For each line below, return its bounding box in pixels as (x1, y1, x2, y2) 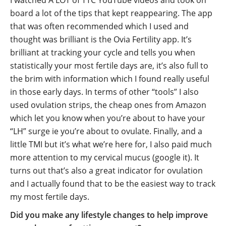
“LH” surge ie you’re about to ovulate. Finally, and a (10, 126, 202, 137)
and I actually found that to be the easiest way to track (10, 178, 215, 189)
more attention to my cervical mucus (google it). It (10, 152, 199, 163)
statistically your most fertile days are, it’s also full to (10, 60, 208, 71)
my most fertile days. (10, 191, 89, 202)
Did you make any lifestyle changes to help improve (10, 209, 208, 220)
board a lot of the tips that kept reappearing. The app (10, 8, 212, 19)
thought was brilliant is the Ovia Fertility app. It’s (10, 34, 192, 45)
